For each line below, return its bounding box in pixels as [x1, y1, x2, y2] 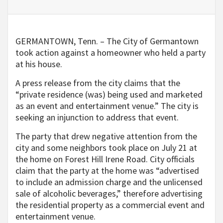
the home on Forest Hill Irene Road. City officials [15, 153, 195, 165]
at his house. [15, 58, 62, 70]
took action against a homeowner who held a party [15, 47, 206, 59]
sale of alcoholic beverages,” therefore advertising [15, 188, 203, 200]
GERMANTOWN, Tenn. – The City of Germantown [15, 35, 199, 47]
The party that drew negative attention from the [15, 130, 197, 142]
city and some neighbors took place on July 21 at [15, 142, 197, 154]
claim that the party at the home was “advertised [15, 165, 199, 177]
